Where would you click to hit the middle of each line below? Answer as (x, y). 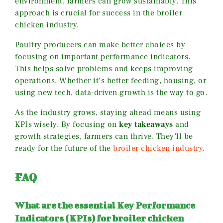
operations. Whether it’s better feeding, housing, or (111, 80)
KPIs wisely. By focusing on (67, 124)
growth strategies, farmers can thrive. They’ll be (104, 136)
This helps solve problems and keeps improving (104, 68)
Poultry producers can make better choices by (100, 45)
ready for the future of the (64, 148)
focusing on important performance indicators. (103, 56)
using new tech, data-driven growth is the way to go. (111, 92)
